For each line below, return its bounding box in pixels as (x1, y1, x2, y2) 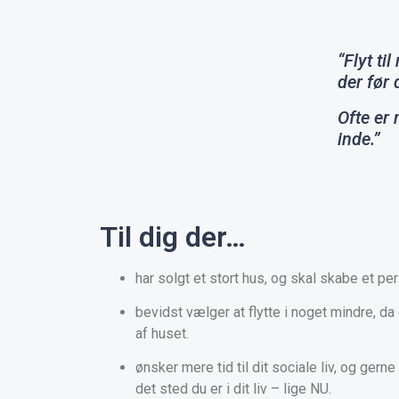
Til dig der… (100, 219, 246, 254)
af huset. (135, 324, 189, 342)
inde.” (337, 127, 380, 150)
